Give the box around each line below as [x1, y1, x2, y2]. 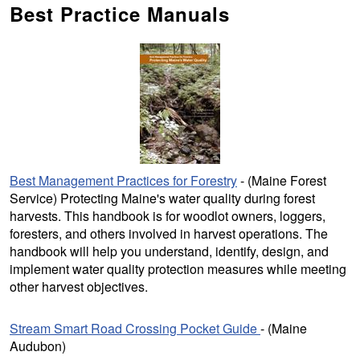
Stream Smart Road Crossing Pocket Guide [10, 318, 260, 337]
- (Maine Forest [237, 170, 326, 190]
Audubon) [10, 336, 66, 355]
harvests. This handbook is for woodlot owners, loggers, [10, 206, 325, 225]
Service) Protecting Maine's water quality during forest [10, 188, 315, 207]
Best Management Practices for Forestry [10, 170, 237, 190]
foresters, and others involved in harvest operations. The [10, 223, 328, 243]
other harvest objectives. [10, 276, 148, 296]
